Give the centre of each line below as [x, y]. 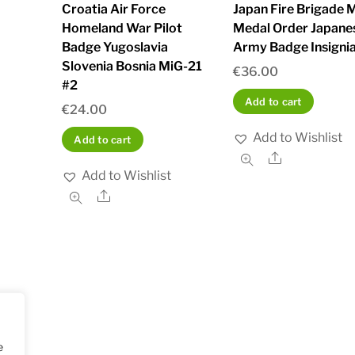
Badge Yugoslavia [115, 47]
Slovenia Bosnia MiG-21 [132, 66]
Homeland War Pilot [122, 28]
